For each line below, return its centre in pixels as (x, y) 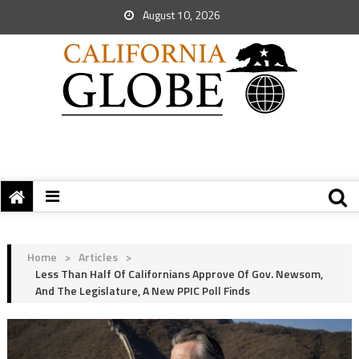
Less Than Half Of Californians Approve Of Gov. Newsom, (179, 274)
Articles (98, 257)
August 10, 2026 (180, 15)
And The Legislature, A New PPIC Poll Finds (142, 290)
